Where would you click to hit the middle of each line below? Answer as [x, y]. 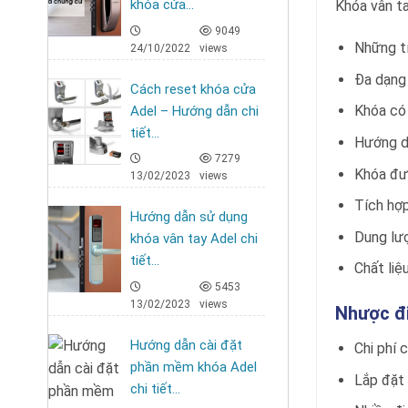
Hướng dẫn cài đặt [186, 345]
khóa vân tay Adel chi [194, 239]
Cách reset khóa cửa [193, 89]
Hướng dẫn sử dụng [189, 217]
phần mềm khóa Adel [194, 367]
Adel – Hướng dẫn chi [194, 111]
